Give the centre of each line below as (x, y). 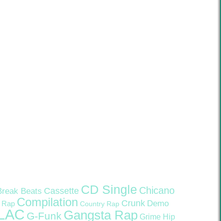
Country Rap (100, 204)
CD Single (109, 189)
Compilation (47, 202)
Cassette (61, 191)
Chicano (157, 190)
